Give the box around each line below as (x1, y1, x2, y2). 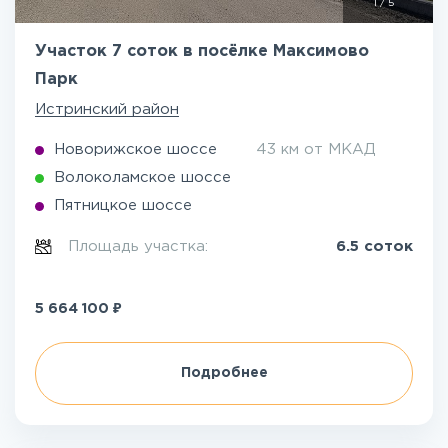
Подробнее (180, 367, 268, 379)
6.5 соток (336, 240, 413, 253)
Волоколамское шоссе (54, 171, 231, 184)
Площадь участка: (68, 240, 214, 253)
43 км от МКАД (256, 143, 376, 156)
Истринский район (35, 103, 179, 116)
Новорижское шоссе (54, 143, 217, 156)
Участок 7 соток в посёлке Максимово (35, 44, 369, 59)
